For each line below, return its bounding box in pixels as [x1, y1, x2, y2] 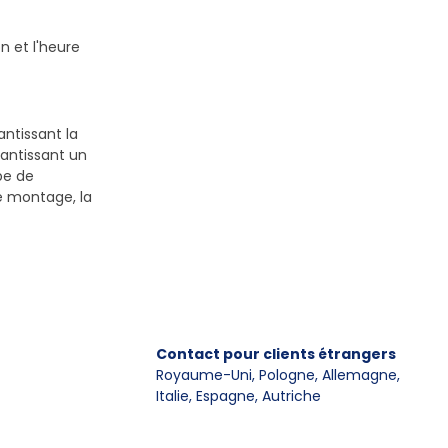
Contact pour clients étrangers [156, 344, 396, 364]
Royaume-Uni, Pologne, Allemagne [156, 365, 397, 385]
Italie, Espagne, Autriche [156, 386, 321, 406]
